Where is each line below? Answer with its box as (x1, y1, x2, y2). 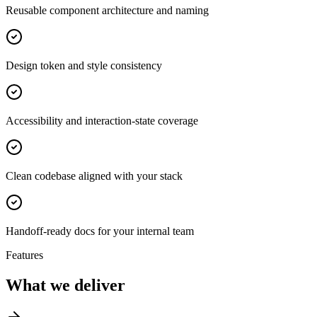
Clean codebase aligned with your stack (6, 169, 183, 182)
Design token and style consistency (6, 59, 162, 71)
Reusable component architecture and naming (6, 4, 209, 16)
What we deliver (6, 275, 125, 294)
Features (6, 248, 43, 261)
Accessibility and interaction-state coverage (6, 114, 198, 127)
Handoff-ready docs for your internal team (6, 224, 194, 237)
